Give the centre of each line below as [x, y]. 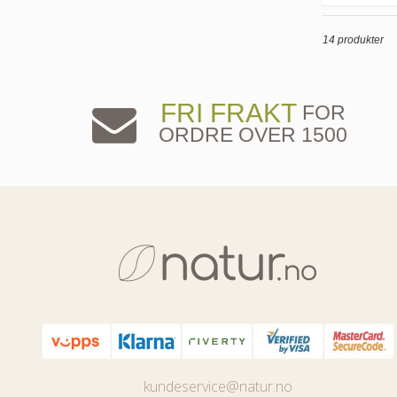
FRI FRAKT [229, 113]
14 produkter [353, 40]
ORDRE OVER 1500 [253, 135]
